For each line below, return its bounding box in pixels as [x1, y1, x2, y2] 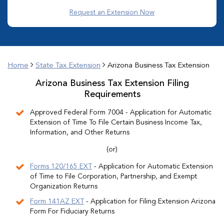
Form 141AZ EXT [30, 197, 84, 205]
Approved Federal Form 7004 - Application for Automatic [30, 108, 211, 116]
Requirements [83, 90, 140, 99]
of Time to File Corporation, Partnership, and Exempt [30, 172, 197, 180]
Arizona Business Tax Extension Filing [35, 79, 189, 88]
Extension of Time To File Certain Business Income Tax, [30, 118, 202, 126]
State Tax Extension [35, 62, 100, 69]
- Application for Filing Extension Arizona [84, 197, 215, 205]
